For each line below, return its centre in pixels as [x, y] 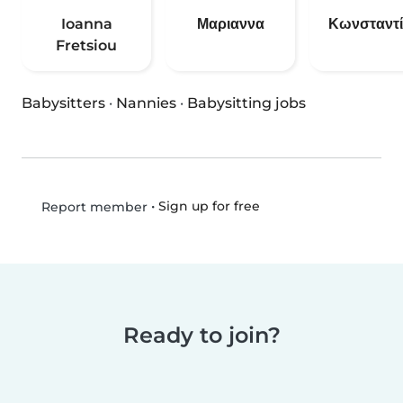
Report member [92, 207]
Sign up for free [209, 206]
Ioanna [86, 24]
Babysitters [63, 103]
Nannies [146, 103]
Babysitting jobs [246, 103]
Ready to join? [201, 336]
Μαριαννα [230, 24]
